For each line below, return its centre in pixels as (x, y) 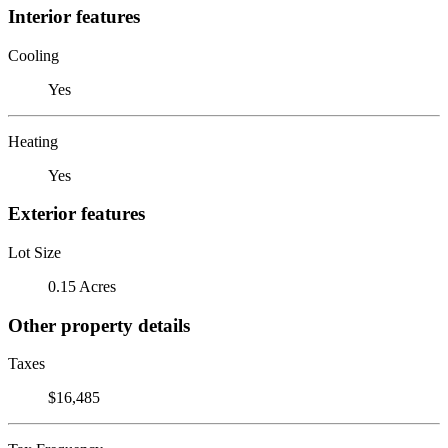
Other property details (99, 325)
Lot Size (34, 252)
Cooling (33, 55)
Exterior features (76, 214)
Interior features (74, 16)
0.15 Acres (82, 286)
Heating (33, 141)
